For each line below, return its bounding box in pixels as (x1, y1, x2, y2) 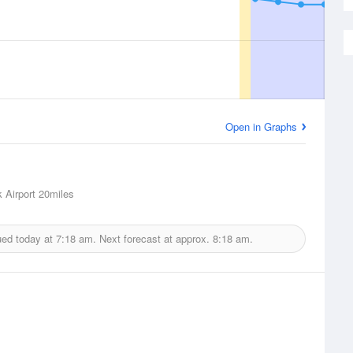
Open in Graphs (225, 119, 297, 134)
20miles (35, 186, 74, 201)
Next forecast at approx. (96, 231, 213, 246)
